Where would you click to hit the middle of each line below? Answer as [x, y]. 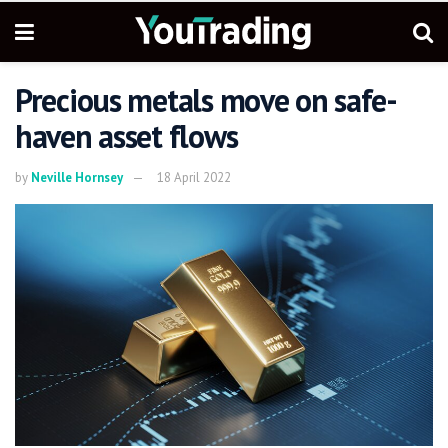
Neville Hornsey [77, 177]
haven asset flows [126, 136]
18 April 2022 [194, 177]
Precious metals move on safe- [206, 100]
